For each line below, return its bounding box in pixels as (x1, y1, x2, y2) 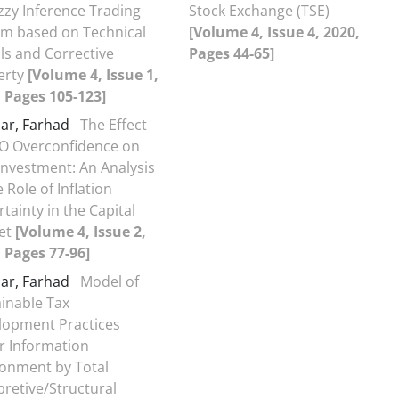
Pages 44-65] (189, 44, 274, 63)
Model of (80, 272, 139, 291)
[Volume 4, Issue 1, (28, 65, 159, 85)
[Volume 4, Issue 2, (15, 222, 146, 241)
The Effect (80, 115, 147, 134)
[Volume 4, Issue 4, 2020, (189, 22, 360, 42)
